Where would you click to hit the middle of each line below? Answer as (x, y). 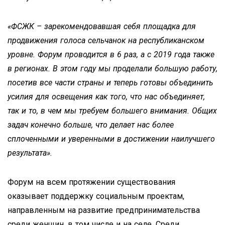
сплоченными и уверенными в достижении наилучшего (111, 139)
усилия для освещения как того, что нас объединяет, (106, 96)
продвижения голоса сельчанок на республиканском (106, 40)
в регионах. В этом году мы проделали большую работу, (113, 68)
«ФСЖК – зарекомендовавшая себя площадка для (102, 26)
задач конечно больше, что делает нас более (91, 125)
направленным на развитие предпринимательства (104, 210)
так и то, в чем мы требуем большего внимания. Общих (112, 110)
